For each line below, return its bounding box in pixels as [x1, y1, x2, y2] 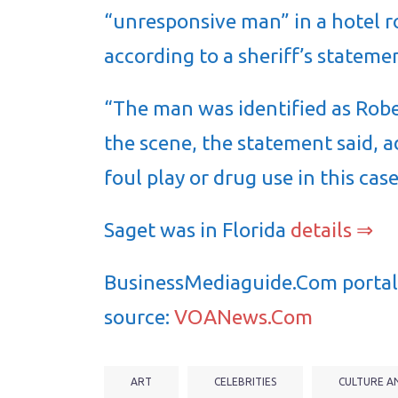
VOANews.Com [174, 306, 313, 328]
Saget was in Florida [104, 219, 291, 241]
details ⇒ [291, 219, 373, 241]
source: [104, 306, 174, 328]
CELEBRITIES [214, 376, 276, 387]
